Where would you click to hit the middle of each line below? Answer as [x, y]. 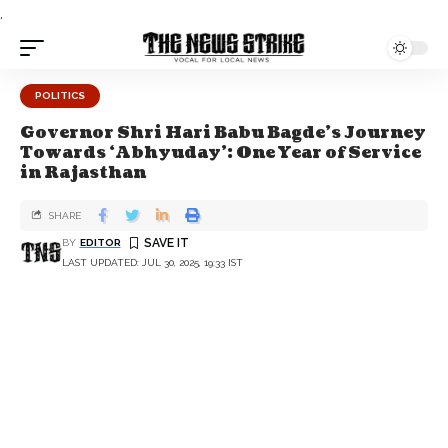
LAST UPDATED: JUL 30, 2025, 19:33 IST [152, 262]
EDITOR [100, 242]
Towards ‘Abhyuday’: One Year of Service [220, 153]
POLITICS [60, 95]
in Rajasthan [83, 173]
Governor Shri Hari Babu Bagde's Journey [223, 133]
